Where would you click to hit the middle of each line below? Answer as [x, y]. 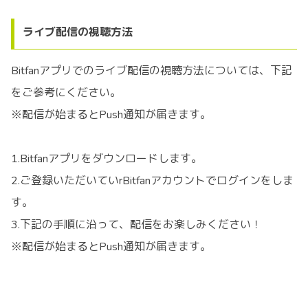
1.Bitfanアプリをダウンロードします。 [107, 158]
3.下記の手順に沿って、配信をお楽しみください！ [136, 224]
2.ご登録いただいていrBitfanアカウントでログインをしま [152, 180]
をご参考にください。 [66, 92]
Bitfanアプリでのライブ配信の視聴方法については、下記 [152, 70]
